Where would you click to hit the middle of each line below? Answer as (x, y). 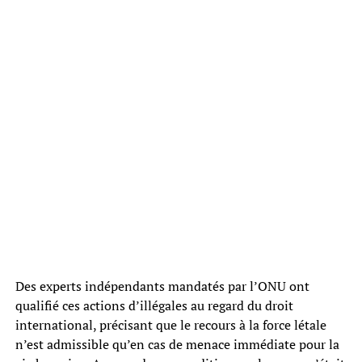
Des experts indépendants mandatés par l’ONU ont (162, 286)
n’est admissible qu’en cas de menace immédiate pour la (177, 345)
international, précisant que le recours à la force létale (170, 325)
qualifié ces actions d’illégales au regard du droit (154, 306)
